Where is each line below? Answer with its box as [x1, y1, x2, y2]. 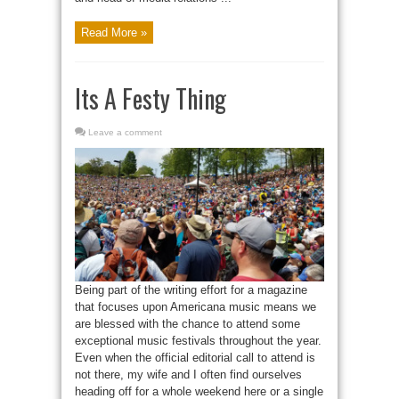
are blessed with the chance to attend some [75, 316, 300, 330]
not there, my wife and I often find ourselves [75, 367, 302, 381]
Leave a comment [88, 127, 162, 138]
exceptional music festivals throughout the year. [75, 333, 322, 347]
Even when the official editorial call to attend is [75, 350, 315, 364]
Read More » [81, 26, 147, 40]
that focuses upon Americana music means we [75, 299, 316, 313]
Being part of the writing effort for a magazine [75, 282, 307, 297]
